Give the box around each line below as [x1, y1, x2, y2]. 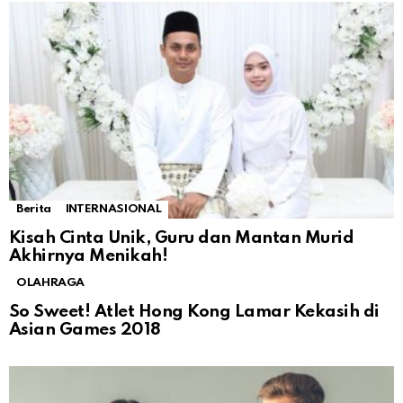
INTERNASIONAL [65, 203, 162, 216]
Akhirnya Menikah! [9, 247, 168, 265]
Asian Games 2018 [9, 321, 161, 339]
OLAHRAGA [16, 277, 85, 290]
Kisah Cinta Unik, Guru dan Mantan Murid [9, 229, 354, 247]
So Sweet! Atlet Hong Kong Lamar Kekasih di [9, 303, 380, 321]
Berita [16, 203, 51, 216]
